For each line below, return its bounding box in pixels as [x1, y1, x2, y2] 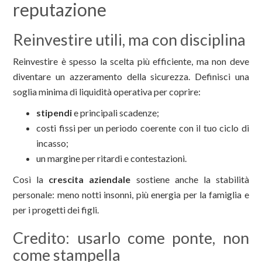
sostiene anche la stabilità [130, 174, 249, 185]
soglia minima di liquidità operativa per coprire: [13, 86, 201, 98]
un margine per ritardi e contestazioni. [36, 153, 187, 164]
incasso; [36, 137, 69, 149]
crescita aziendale [49, 174, 131, 185]
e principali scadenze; [72, 107, 160, 119]
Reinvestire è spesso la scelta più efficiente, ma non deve [13, 56, 249, 67]
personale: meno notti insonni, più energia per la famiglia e [13, 189, 249, 201]
